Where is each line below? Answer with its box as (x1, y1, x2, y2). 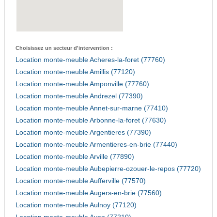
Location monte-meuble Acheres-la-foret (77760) (15, 56, 165, 64)
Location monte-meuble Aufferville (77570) (15, 177, 146, 185)
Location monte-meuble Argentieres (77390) (15, 129, 151, 137)
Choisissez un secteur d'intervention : (15, 45, 113, 51)
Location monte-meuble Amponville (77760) (15, 80, 149, 88)
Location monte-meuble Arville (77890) (15, 153, 134, 161)
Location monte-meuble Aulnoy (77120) (15, 201, 137, 209)
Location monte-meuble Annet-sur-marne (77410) (15, 105, 168, 112)
